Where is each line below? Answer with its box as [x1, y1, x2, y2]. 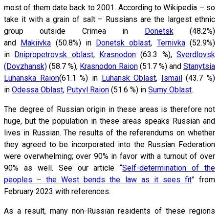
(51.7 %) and [137, 61, 183, 71]
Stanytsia [183, 61, 215, 71]
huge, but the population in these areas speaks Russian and [4, 116, 215, 126]
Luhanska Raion [4, 73, 59, 83]
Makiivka [21, 38, 51, 47]
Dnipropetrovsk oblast [14, 49, 93, 59]
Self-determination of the [122, 163, 215, 173]
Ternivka [156, 38, 185, 47]
